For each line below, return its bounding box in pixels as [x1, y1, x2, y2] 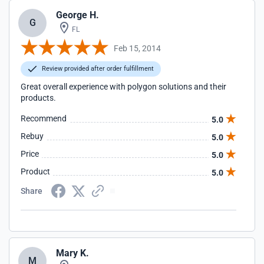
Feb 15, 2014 [114, 43, 161, 53]
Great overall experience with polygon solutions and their [21, 82, 226, 91]
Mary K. [56, 247, 89, 259]
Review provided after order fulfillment [40, 65, 154, 72]
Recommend [21, 114, 67, 123]
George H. [56, 9, 99, 21]
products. [21, 93, 56, 103]
